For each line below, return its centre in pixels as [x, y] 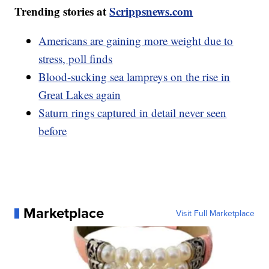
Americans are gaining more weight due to [136, 41]
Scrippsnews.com [151, 11]
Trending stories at [62, 11]
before [53, 131]
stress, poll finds [76, 59]
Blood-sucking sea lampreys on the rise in [134, 77]
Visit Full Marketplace [215, 213]
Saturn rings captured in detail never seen [133, 113]
